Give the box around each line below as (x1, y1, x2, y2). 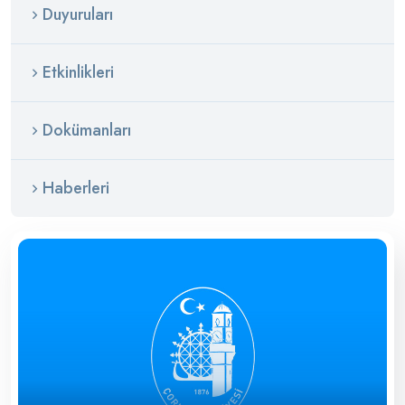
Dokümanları (42, 118, 131, 142)
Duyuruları (42, 3, 113, 26)
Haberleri (42, 176, 109, 200)
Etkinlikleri (42, 61, 114, 84)
